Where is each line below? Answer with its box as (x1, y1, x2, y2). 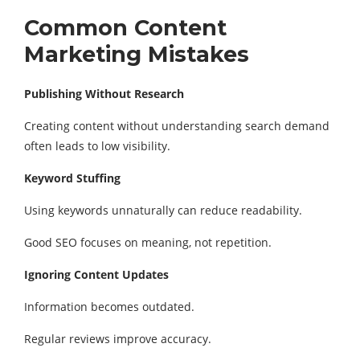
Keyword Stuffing (24, 170, 121, 186)
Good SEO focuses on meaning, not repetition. (24, 235, 272, 250)
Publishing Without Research (24, 86, 184, 101)
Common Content (24, 14, 227, 41)
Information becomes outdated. (24, 299, 194, 314)
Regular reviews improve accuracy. (24, 331, 211, 346)
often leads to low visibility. (24, 138, 170, 153)
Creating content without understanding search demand (24, 118, 329, 133)
